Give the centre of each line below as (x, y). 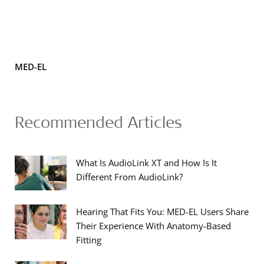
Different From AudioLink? (129, 177)
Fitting (89, 240)
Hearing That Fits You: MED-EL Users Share (162, 212)
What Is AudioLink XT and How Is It (146, 163)
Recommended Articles (98, 122)
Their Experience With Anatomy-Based (154, 226)
